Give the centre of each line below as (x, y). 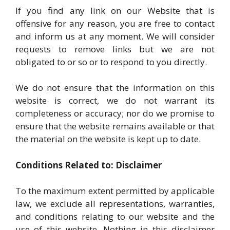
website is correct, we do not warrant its (115, 100)
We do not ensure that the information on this (115, 88)
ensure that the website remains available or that (115, 126)
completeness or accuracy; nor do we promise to (115, 113)
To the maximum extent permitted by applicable (115, 191)
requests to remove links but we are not (115, 49)
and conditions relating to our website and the (115, 216)
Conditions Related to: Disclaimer (89, 165)
